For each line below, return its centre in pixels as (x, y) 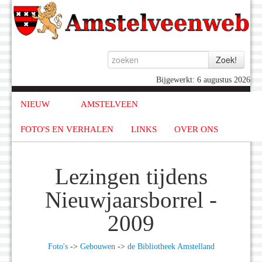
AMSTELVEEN (109, 104)
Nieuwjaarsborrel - (131, 200)
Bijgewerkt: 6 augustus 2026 (203, 80)
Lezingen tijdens (131, 177)
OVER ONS (196, 129)
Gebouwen (97, 247)
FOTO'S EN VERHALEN (67, 129)
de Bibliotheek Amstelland (171, 247)
